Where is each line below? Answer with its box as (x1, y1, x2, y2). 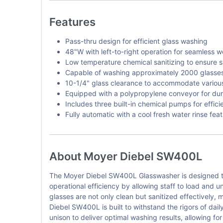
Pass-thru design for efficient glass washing (65, 36, 208, 45)
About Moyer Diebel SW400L (49, 149, 202, 163)
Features (49, 15, 96, 28)
